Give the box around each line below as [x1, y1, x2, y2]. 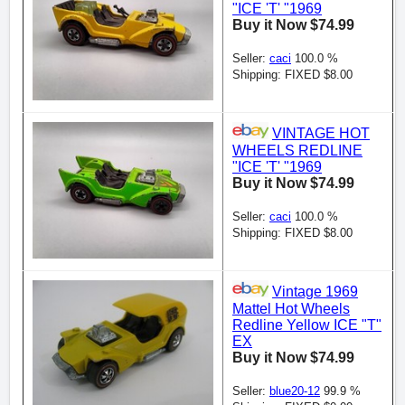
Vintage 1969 [272, 284, 358, 300]
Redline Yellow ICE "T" [232, 316, 381, 333]
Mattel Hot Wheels [232, 300, 350, 316]
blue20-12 [269, 383, 320, 398]
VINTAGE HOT [272, 126, 370, 142]
